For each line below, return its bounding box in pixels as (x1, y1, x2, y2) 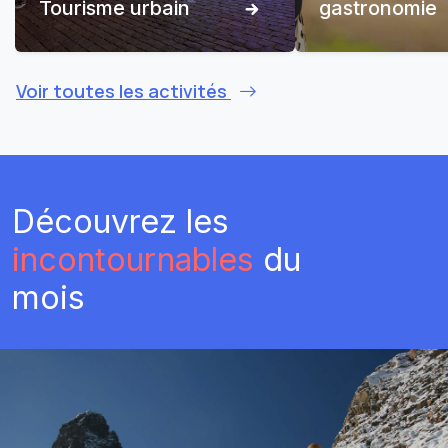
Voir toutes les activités (16, 79, 231, 103)
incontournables (12, 240, 263, 279)
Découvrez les (12, 202, 229, 241)
